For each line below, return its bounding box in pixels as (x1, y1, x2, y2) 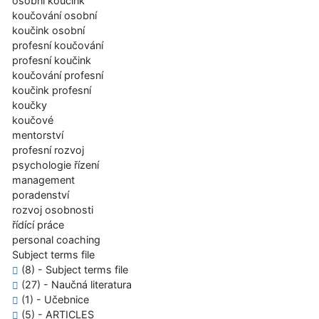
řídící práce (12, 219, 64, 231)
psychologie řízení (12, 159, 99, 172)
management (12, 174, 75, 187)
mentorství (12, 129, 63, 142)
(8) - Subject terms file (19, 263, 128, 276)
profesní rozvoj (12, 144, 84, 157)
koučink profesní (12, 84, 91, 97)
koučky (12, 99, 47, 112)
